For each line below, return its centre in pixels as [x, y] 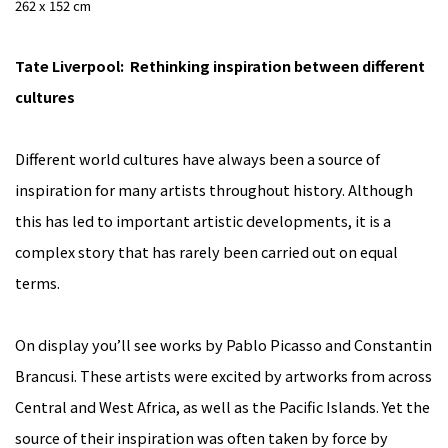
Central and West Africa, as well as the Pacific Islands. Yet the [222, 406]
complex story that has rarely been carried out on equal [206, 251]
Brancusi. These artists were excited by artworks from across [223, 375]
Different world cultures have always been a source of [197, 158]
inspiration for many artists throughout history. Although [214, 189]
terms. [37, 282]
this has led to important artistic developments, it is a [203, 220]
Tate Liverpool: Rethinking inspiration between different [220, 65]
